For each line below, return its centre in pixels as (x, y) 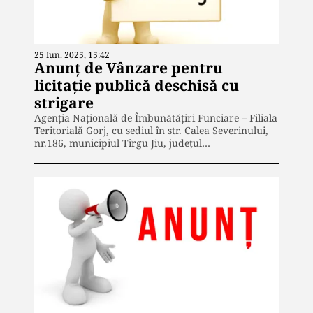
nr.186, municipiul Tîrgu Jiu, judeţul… (122, 143)
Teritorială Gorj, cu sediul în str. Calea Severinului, (151, 130)
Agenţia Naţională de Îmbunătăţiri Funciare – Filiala (156, 117)
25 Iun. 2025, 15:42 (72, 54)
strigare (64, 102)
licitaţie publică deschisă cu (137, 85)
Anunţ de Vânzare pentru (129, 67)
